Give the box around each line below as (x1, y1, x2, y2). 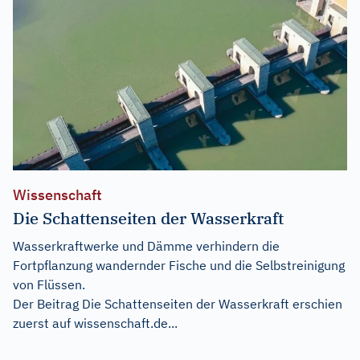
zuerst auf (13, 314, 74, 331)
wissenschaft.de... (74, 314, 178, 331)
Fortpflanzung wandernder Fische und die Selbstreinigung (13, 256, 345, 273)
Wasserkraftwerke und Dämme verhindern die (13, 237, 280, 254)
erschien (289, 295, 342, 312)
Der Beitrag (13, 295, 82, 312)
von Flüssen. (13, 276, 85, 292)
